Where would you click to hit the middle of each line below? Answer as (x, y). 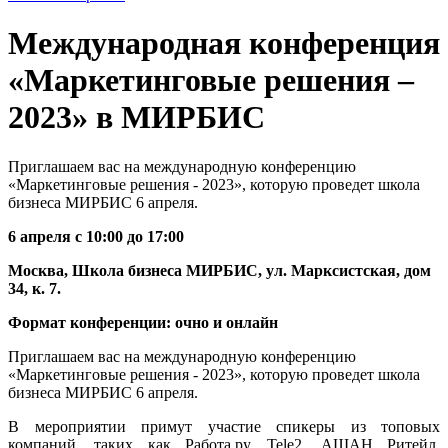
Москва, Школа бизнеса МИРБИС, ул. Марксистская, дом (219, 270)
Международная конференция (224, 43)
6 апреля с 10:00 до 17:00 (96, 236)
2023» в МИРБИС (136, 117)
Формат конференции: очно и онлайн (143, 322)
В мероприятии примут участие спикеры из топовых (224, 426)
